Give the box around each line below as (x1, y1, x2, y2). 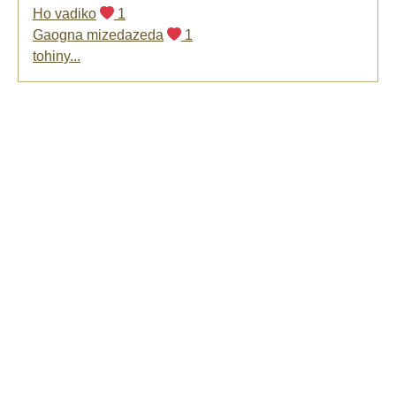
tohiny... (33, 49, 80, 65)
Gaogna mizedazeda (33, 27, 164, 43)
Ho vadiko (33, 6, 96, 22)
